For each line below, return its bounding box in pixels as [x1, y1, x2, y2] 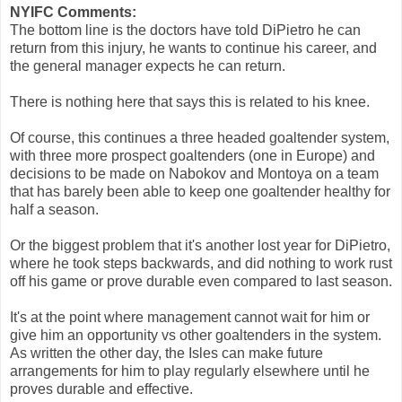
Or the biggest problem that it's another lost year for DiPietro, [10, 237, 390, 253]
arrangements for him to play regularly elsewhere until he [10, 363, 370, 379]
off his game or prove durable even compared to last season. [10, 273, 392, 289]
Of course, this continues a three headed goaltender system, [10, 129, 389, 145]
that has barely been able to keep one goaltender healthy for [10, 183, 390, 199]
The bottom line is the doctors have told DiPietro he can [10, 22, 361, 38]
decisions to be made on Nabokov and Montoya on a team [10, 165, 379, 181]
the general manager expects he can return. [10, 57, 285, 74]
